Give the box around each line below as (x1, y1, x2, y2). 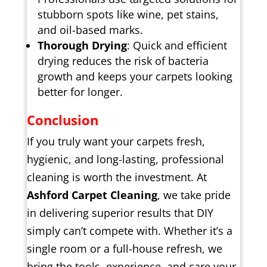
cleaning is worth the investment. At (26, 170, 207, 184)
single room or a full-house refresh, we (26, 241, 222, 256)
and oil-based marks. (37, 23, 143, 37)
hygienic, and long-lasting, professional (26, 152, 224, 166)
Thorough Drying (37, 38, 127, 52)
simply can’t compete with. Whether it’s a (26, 223, 232, 238)
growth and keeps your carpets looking (37, 69, 232, 83)
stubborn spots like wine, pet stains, (37, 7, 219, 21)
